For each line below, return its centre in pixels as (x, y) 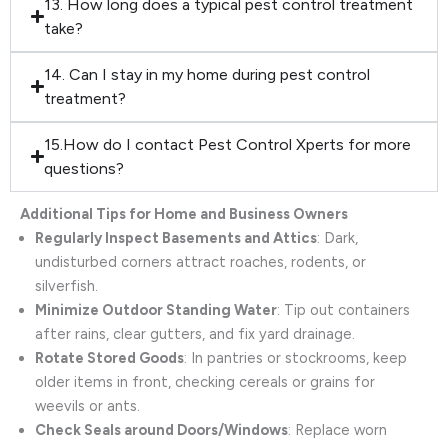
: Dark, (337, 237)
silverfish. (66, 285)
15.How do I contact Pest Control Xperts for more (228, 144)
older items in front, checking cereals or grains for (205, 381)
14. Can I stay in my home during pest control (207, 74)
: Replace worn (337, 429)
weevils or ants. (87, 405)
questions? (84, 168)
